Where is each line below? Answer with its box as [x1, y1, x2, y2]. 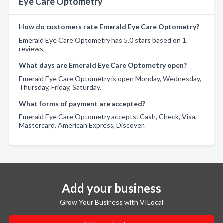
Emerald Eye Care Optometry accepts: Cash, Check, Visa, [19, 112, 197, 121]
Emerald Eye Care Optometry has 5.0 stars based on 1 [19, 35, 186, 44]
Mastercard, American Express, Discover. [19, 120, 145, 129]
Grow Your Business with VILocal [60, 197, 163, 206]
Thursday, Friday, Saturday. [19, 82, 101, 91]
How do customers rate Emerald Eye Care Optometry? [19, 22, 199, 31]
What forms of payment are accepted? [19, 99, 145, 108]
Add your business [62, 180, 161, 195]
